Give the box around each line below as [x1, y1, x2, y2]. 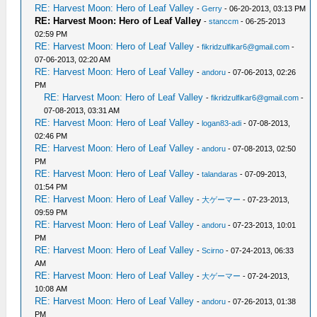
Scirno [202, 246, 224, 255]
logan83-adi [202, 119, 242, 127]
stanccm [209, 17, 239, 25]
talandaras [202, 170, 238, 178]
